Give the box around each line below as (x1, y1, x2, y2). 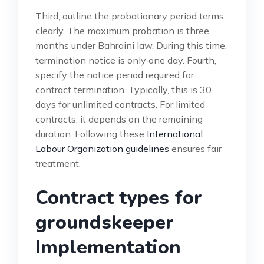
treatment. (35, 157, 81, 169)
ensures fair (169, 142, 222, 154)
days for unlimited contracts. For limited (35, 98, 205, 110)
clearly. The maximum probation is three (35, 24, 209, 37)
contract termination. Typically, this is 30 (35, 83, 212, 95)
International (147, 127, 203, 140)
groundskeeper (35, 209, 174, 235)
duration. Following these (35, 127, 147, 140)
